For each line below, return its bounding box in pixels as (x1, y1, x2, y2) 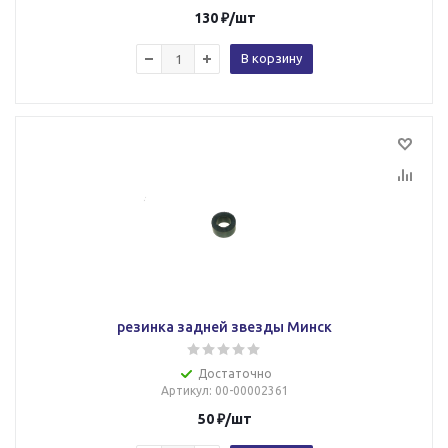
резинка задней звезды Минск (117, 319, 332, 335)
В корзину (241, 51, 302, 65)
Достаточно (197, 367, 272, 380)
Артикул (160, 384, 209, 397)
